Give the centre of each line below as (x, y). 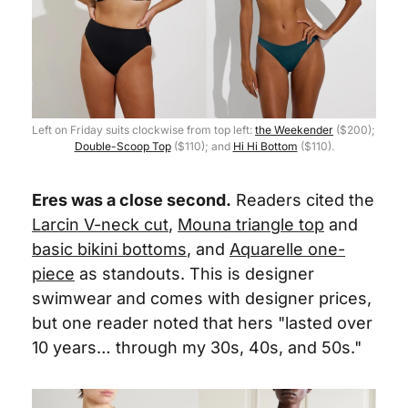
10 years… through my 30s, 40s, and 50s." (197, 347)
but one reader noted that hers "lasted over (202, 323)
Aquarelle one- (287, 249)
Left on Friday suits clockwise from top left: (143, 130)
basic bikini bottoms (109, 249)
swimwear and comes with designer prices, (202, 298)
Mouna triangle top (251, 224)
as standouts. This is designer (194, 274)
